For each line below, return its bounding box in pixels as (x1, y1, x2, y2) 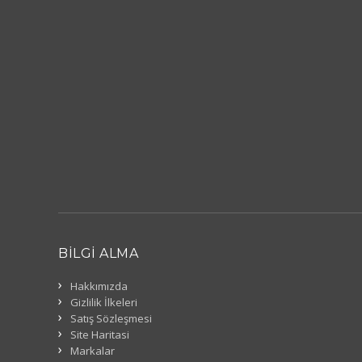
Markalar (70, 343, 115, 358)
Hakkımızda (70, 279, 128, 293)
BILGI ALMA (58, 246, 138, 261)
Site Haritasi (70, 327, 129, 342)
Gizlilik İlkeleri (70, 295, 137, 309)
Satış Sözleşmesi (70, 311, 152, 326)
